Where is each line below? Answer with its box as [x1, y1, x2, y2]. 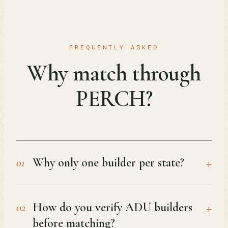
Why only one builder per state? [33, 155, 184, 170]
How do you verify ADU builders [33, 200, 192, 215]
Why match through [27, 60, 201, 87]
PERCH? [76, 85, 152, 112]
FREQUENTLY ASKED [69, 43, 159, 51]
